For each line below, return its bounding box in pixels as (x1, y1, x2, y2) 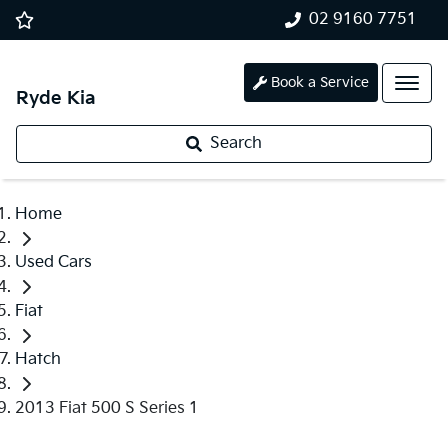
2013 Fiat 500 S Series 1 (15, 398, 199, 418)
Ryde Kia (16, 88, 96, 109)
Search (210, 134, 262, 153)
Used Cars (15, 253, 92, 273)
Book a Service (271, 74, 369, 91)
